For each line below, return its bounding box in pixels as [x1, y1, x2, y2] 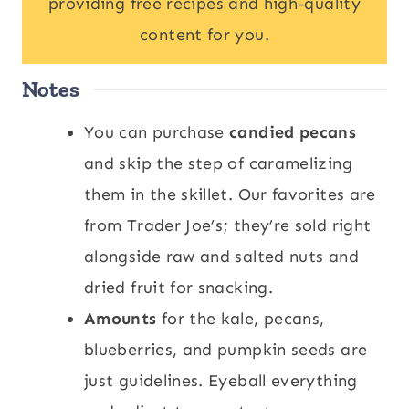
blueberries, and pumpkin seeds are [84, 340, 368, 360]
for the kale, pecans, [156, 309, 325, 329]
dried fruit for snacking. [84, 278, 273, 298]
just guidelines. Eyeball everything [84, 371, 358, 391]
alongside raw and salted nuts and [84, 246, 359, 267]
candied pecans [229, 122, 357, 142]
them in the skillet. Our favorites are [84, 184, 376, 204]
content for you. [140, 25, 269, 45]
